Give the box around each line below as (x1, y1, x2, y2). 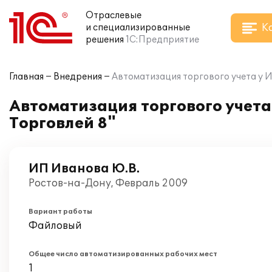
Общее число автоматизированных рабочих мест (29, 250, 217, 258)
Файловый (29, 220, 82, 232)
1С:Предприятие (126, 35, 199, 45)
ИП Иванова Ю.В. (29, 161, 140, 176)
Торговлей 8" (9, 115, 116, 132)
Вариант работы (29, 208, 92, 216)
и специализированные (86, 22, 190, 33)
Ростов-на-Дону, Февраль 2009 (29, 177, 188, 189)
